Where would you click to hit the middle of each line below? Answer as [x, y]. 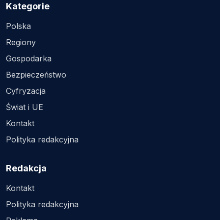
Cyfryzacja [26, 91]
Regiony [21, 42]
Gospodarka [29, 59]
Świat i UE [25, 107]
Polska [18, 26]
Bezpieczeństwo [36, 75]
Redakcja [26, 168]
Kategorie [28, 6]
